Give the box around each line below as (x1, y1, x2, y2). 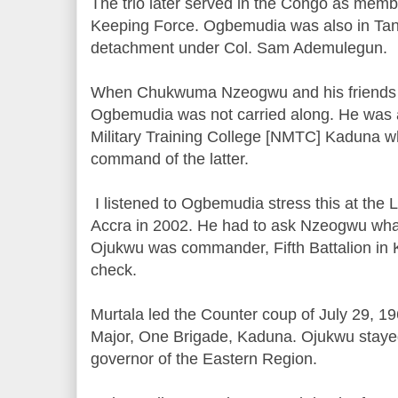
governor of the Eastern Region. (91, 350, 322, 368)
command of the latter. (91, 150, 249, 168)
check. (91, 261, 141, 279)
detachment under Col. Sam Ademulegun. (91, 39, 392, 57)
